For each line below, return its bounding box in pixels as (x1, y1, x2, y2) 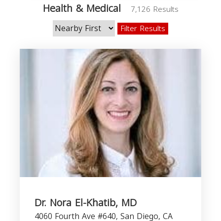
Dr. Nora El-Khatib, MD (35, 193, 137, 212)
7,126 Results (130, 2, 179, 16)
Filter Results (120, 22, 165, 36)
